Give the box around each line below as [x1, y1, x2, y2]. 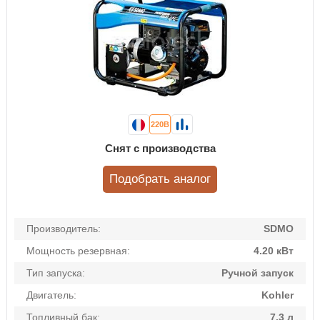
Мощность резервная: [26, 245, 130, 257]
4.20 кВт [254, 245, 294, 257]
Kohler [261, 289, 294, 301]
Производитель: [26, 223, 101, 235]
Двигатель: [26, 289, 76, 301]
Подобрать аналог [109, 172, 211, 186]
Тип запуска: [26, 267, 85, 279]
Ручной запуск [221, 267, 294, 279]
